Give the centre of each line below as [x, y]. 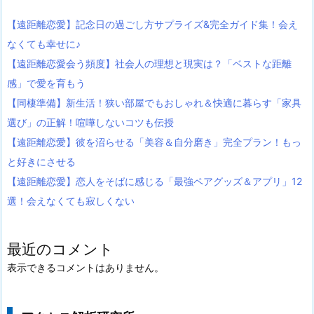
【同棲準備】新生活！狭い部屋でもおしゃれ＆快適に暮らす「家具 [154, 102]
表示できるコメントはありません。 [86, 267]
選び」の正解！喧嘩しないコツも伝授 [90, 122]
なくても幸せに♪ [44, 43]
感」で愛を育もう [46, 83]
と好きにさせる [41, 161]
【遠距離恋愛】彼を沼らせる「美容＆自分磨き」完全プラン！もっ [154, 142]
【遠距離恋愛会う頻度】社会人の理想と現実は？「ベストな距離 [149, 63]
